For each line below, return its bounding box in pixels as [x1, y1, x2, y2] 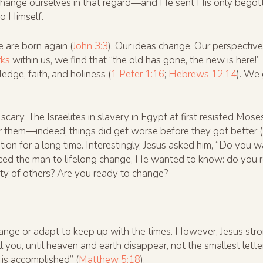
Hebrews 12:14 [168, 67, 237, 81]
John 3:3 [73, 39, 108, 53]
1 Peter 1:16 [111, 67, 164, 81]
